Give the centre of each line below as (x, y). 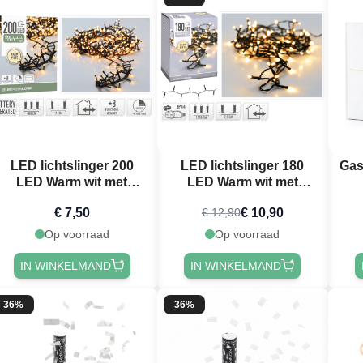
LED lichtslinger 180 (243, 165)
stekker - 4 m (72, 198)
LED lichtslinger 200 (72, 165)
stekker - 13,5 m (243, 198)
